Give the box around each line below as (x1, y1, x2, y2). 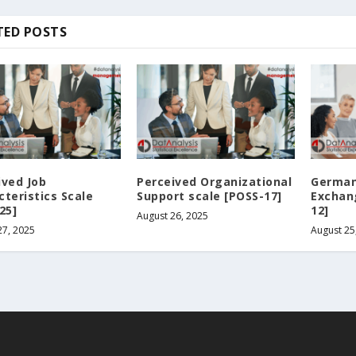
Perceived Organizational (137, 174, 292, 190)
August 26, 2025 (137, 209, 209, 223)
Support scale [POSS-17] (137, 188, 282, 204)
